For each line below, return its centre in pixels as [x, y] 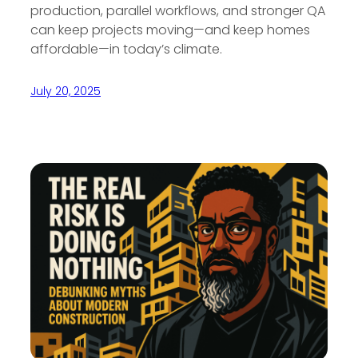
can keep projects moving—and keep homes [170, 30]
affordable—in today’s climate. [126, 49]
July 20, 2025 [66, 91]
